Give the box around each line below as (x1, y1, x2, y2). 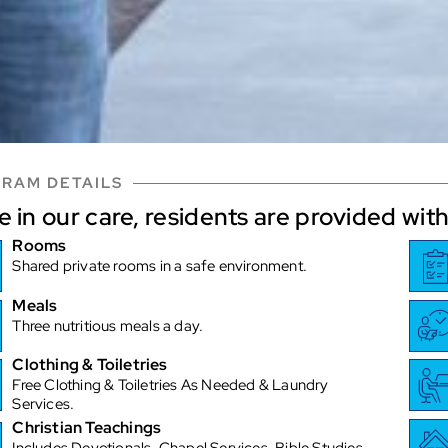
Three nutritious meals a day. (12, 315, 204, 336)
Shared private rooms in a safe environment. (12, 256, 307, 277)
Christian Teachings (12, 416, 162, 438)
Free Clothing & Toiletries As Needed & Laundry (12, 375, 329, 396)
